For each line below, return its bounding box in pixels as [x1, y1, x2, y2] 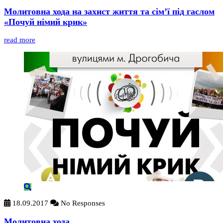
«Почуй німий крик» [4, 16, 87, 27]
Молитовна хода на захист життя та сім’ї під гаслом [4, 6, 215, 16]
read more [4, 36, 35, 44]
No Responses [59, 199, 105, 208]
